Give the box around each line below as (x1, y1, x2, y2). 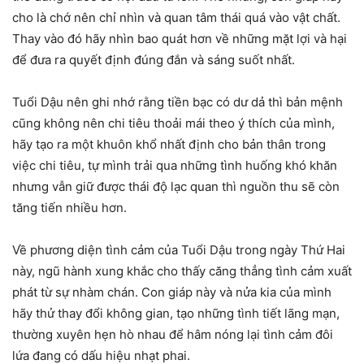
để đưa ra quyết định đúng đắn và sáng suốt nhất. (12, 51, 295, 67)
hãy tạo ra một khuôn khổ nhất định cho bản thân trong (12, 136, 326, 152)
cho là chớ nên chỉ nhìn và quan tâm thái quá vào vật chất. (12, 9, 340, 25)
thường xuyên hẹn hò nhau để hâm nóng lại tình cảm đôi (12, 326, 333, 342)
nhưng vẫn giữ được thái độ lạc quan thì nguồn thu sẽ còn (12, 178, 340, 194)
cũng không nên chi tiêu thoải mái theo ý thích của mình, (12, 115, 335, 131)
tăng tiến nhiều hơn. (12, 199, 127, 215)
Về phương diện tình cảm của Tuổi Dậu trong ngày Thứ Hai (12, 241, 345, 258)
